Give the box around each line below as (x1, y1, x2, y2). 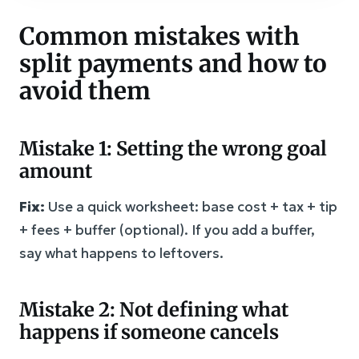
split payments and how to (19, 47, 327, 79)
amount (19, 158, 92, 184)
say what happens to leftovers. (19, 244, 224, 262)
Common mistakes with (19, 20, 300, 51)
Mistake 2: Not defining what (19, 296, 288, 322)
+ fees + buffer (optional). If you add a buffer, (19, 220, 315, 239)
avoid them (19, 75, 151, 106)
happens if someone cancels (19, 319, 279, 345)
